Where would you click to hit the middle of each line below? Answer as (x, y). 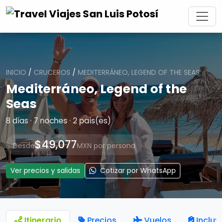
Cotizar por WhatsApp (137, 170)
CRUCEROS (52, 72)
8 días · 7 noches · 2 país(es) (58, 121)
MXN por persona (106, 146)
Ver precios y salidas (45, 170)
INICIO (16, 72)
